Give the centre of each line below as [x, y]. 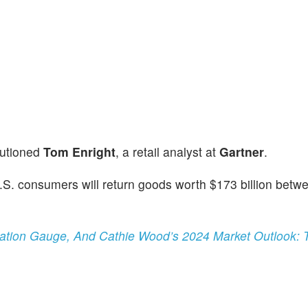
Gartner [242, 151]
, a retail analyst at [167, 151]
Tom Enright [79, 151]
